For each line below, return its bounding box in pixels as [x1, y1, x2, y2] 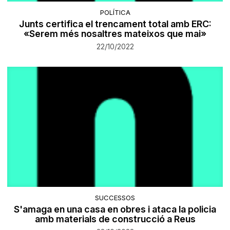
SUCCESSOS [95, 194, 135, 202]
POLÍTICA [100, 8, 130, 16]
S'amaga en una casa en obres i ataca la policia [14, 204, 216, 215]
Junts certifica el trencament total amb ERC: [18, 18, 212, 29]
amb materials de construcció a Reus [34, 214, 196, 225]
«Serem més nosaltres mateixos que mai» [24, 28, 206, 39]
